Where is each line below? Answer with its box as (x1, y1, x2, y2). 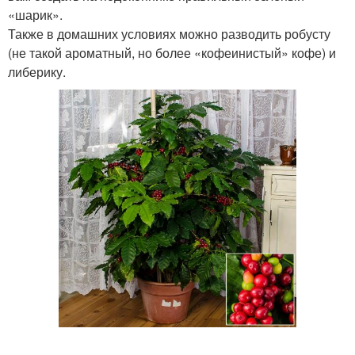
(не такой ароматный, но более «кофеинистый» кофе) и (8, 44, 336, 62)
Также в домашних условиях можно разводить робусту (8, 25, 330, 43)
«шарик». (8, 6, 63, 24)
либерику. (8, 63, 66, 81)
